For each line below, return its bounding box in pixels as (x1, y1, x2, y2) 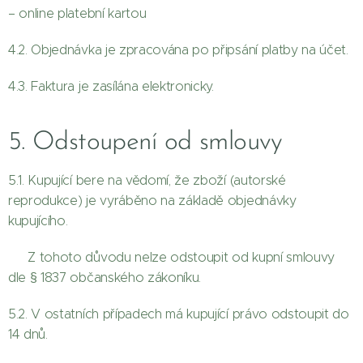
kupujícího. (8, 213, 68, 228)
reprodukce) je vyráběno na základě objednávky (8, 193, 297, 208)
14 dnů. (8, 327, 48, 342)
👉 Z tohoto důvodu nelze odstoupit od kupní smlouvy (8, 250, 335, 265)
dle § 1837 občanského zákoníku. (8, 270, 202, 285)
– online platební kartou (8, 6, 147, 21)
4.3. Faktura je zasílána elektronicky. (8, 79, 214, 94)
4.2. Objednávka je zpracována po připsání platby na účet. (8, 42, 348, 58)
